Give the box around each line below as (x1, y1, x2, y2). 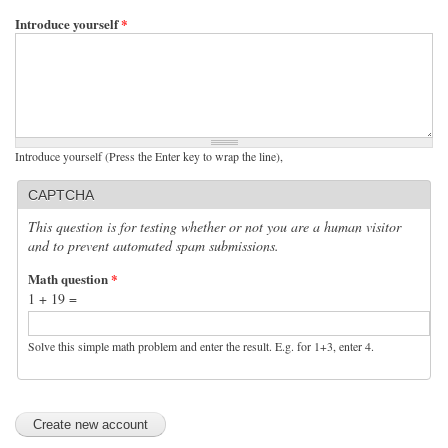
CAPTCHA (28, 186, 94, 203)
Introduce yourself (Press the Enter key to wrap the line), (15, 147, 283, 164)
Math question (28, 268, 111, 288)
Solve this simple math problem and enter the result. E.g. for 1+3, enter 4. (28, 337, 374, 354)
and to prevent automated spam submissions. (28, 235, 279, 255)
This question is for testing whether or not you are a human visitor (28, 216, 401, 236)
